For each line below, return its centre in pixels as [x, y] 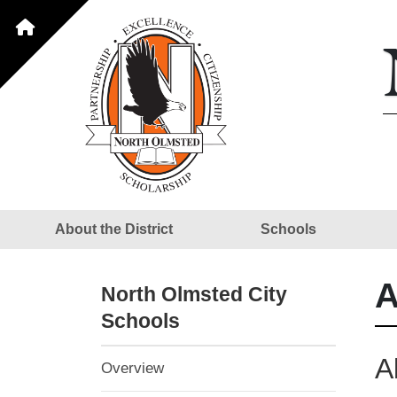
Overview [132, 369]
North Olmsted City [194, 294]
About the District [113, 229]
